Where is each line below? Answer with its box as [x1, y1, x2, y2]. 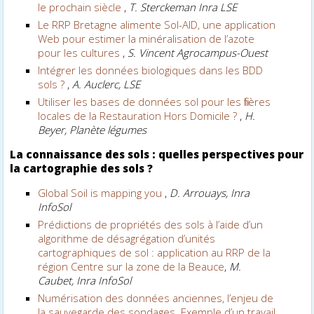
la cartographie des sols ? [10, 161, 153, 175]
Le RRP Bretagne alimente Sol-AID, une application [38, 17, 276, 32]
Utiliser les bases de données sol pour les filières [38, 94, 271, 109]
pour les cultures [38, 45, 123, 60]
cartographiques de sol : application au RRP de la [38, 245, 271, 259]
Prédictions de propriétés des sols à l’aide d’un [38, 217, 264, 231]
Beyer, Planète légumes [38, 122, 147, 137]
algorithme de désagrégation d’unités [38, 231, 216, 245]
